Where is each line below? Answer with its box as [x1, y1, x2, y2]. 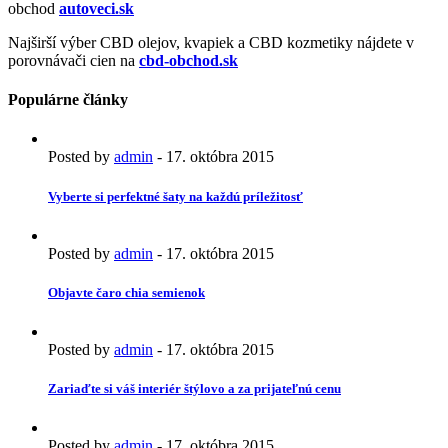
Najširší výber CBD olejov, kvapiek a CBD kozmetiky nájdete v [8, 33, 414, 51]
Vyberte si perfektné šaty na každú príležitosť [48, 188, 303, 204]
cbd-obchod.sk [139, 51, 238, 69]
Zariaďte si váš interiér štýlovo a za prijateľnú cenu [48, 381, 341, 397]
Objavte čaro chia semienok [48, 284, 205, 300]
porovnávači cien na [8, 51, 139, 69]
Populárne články [8, 91, 128, 109]
